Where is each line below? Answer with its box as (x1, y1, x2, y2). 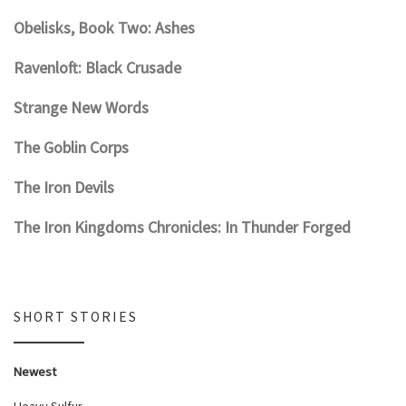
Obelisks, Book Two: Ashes (14, 17, 195, 39)
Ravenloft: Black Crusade (14, 57, 181, 79)
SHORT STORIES (14, 308, 138, 326)
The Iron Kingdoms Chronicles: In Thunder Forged (14, 217, 351, 238)
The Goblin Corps (14, 137, 129, 159)
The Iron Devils (14, 177, 114, 198)
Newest (14, 362, 56, 380)
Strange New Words (14, 97, 149, 119)
